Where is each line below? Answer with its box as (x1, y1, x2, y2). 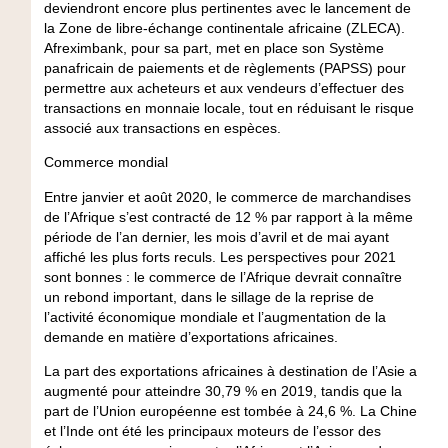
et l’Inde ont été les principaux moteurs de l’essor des (43, 423, 381, 439)
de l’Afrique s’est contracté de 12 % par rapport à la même (43, 208, 413, 225)
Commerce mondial (43, 154, 168, 171)
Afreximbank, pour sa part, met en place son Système (43, 39, 384, 56)
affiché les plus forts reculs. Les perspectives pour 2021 (43, 248, 396, 265)
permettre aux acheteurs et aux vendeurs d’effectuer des (43, 79, 404, 96)
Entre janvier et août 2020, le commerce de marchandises (43, 188, 411, 205)
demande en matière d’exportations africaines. (43, 328, 338, 345)
